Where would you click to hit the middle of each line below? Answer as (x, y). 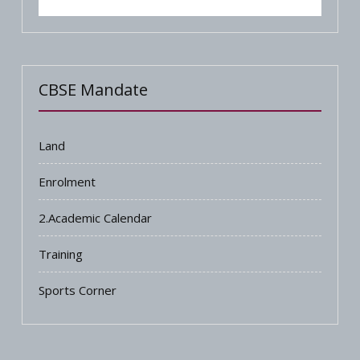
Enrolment (67, 181)
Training (61, 254)
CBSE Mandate (94, 89)
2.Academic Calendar (96, 217)
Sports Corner (78, 290)
